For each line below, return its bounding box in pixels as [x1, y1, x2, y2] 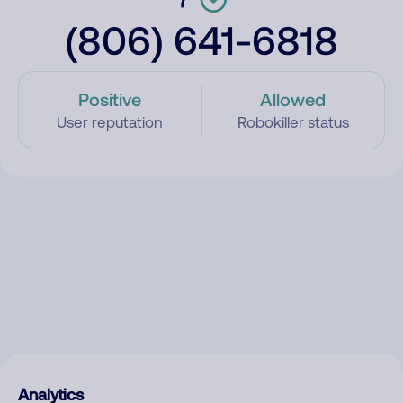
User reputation [57, 113, 164, 131]
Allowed [260, 88, 327, 110]
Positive [78, 88, 142, 110]
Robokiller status [237, 113, 349, 131]
